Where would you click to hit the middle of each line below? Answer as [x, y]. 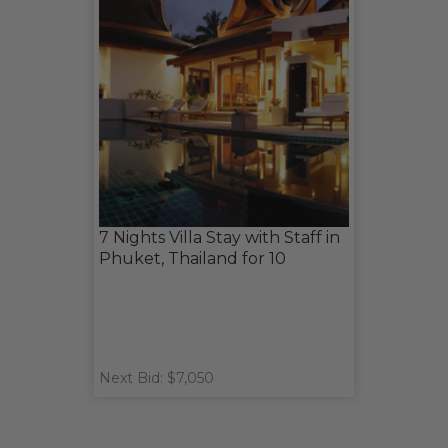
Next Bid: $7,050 [156, 378]
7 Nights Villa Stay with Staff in [219, 238]
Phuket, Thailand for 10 [192, 259]
